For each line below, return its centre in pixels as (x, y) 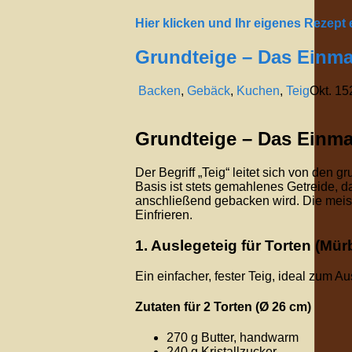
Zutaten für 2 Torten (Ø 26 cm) (223, 306)
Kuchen (258, 91)
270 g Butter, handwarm (233, 338)
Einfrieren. (164, 215)
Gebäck (209, 91)
